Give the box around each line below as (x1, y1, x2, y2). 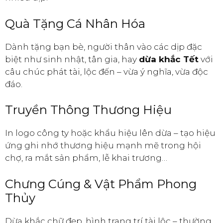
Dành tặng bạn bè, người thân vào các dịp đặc (5, 41, 202, 52)
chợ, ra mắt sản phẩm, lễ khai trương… (5, 153, 167, 163)
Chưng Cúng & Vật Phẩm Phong (5, 176, 197, 191)
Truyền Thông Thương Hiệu (5, 103, 172, 117)
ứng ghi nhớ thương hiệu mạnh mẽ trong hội (5, 140, 201, 151)
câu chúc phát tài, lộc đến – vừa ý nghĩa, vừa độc (5, 66, 208, 77)
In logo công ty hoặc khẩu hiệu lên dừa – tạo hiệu (5, 128, 216, 138)
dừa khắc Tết (139, 54, 199, 64)
